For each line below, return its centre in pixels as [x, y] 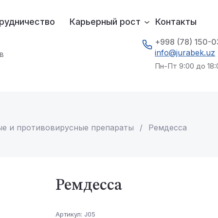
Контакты [176, 22]
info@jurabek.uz [185, 52]
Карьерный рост [105, 22]
